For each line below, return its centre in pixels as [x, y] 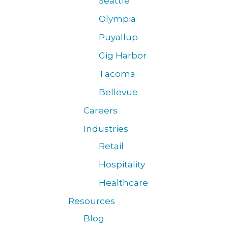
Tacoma [117, 74]
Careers [101, 110]
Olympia [118, 19]
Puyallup [119, 37]
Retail [111, 146]
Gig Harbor [123, 55]
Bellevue [119, 92]
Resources [92, 201]
